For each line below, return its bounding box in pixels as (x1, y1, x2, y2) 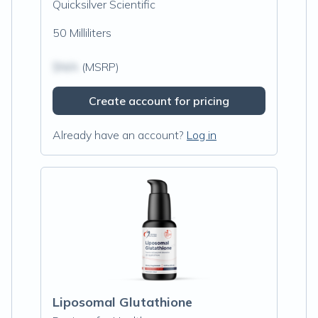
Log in (187, 128, 216, 142)
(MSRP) (79, 60, 119, 74)
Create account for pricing (89, 94, 229, 108)
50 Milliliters (53, 26, 111, 40)
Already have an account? (53, 128, 184, 142)
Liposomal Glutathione (53, 294, 192, 310)
